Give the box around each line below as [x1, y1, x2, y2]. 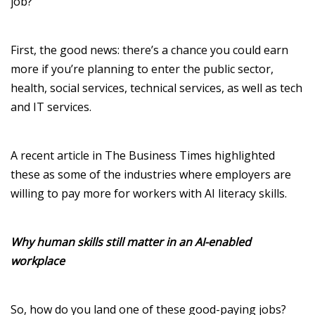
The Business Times [105, 147, 212, 163]
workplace [11, 252, 65, 269]
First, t [11, 41, 44, 58]
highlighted [212, 147, 275, 163]
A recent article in [11, 147, 105, 163]
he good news [44, 41, 117, 58]
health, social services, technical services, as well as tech [11, 79, 302, 96]
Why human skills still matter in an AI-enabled [11, 233, 251, 250]
